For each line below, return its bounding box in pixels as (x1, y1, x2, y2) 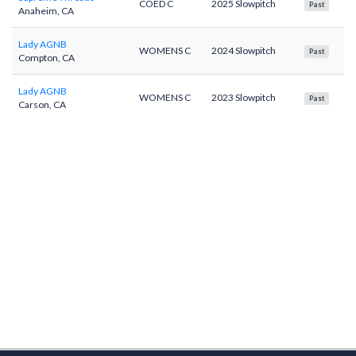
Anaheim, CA (18, 5, 74, 17)
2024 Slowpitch (211, 44, 276, 56)
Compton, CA (18, 52, 75, 64)
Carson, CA (18, 99, 66, 110)
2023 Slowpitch (211, 91, 276, 103)
